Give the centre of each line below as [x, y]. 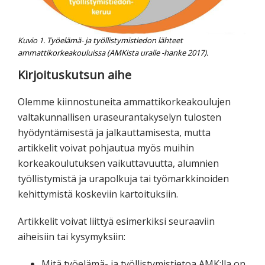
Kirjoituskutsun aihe [75, 75]
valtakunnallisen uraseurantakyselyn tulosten [119, 117]
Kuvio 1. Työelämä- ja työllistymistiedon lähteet [100, 40]
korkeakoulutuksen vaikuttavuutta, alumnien [118, 163]
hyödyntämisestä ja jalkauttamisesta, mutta [114, 132]
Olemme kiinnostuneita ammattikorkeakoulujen [124, 101]
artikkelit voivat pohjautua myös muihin [106, 148]
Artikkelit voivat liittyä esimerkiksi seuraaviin [116, 221]
